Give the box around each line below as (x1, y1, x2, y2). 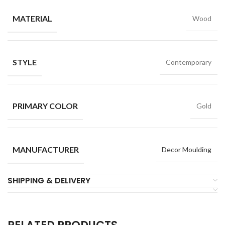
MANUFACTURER (13, 144, 79, 154)
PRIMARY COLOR (13, 101, 78, 111)
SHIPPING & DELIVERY (8, 174, 90, 186)
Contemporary (166, 58, 211, 67)
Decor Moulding (162, 145, 211, 154)
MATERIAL (13, 14, 52, 24)
